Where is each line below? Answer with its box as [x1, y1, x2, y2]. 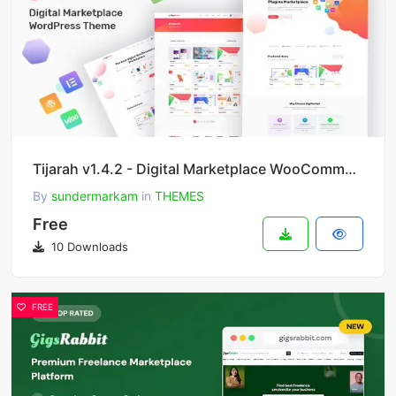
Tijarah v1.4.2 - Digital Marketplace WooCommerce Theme [345, 160, 356, 179]
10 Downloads [48, 240, 128, 255]
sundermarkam [51, 188, 138, 204]
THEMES [155, 188, 204, 204]
